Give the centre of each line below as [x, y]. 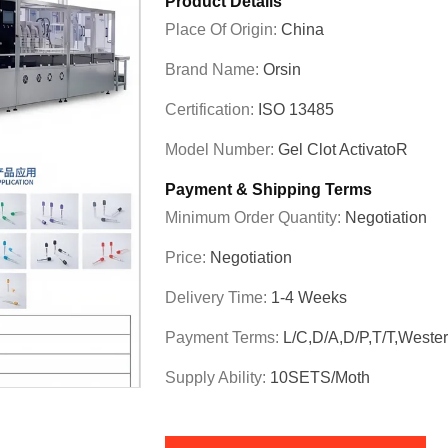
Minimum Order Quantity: [255, 218]
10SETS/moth [320, 378]
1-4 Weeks [309, 298]
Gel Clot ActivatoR [343, 150]
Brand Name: [214, 70]
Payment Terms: [224, 338]
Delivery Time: [218, 298]
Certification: [211, 110]
